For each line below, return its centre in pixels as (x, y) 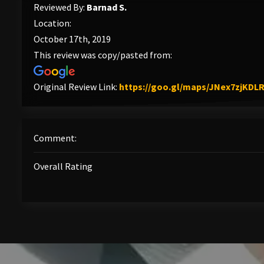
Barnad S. (107, 7)
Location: (52, 23)
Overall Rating (63, 166)
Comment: (55, 138)
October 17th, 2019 (72, 39)
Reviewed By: (60, 7)
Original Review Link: (76, 87)
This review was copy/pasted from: (103, 55)
